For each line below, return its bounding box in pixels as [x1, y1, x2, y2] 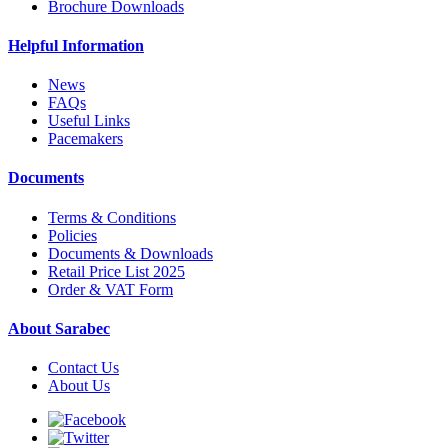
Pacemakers [48, 130, 123, 148]
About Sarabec [8, 319, 110, 337]
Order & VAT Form [48, 280, 173, 298]
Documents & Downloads [48, 244, 213, 262]
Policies [48, 226, 97, 244]
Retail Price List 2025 [48, 262, 185, 280]
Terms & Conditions [48, 208, 176, 226]
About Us [48, 377, 110, 395]
